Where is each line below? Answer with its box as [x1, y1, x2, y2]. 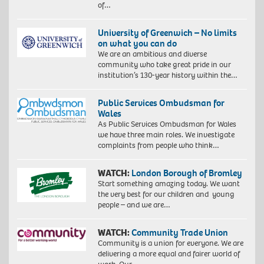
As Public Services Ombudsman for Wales [97, 118, 236, 130]
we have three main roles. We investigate [97, 128, 235, 140]
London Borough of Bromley [131, 166, 242, 179]
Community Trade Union [131, 226, 228, 239]
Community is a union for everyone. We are [97, 237, 243, 249]
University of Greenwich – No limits [97, 26, 237, 39]
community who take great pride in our [97, 58, 231, 70]
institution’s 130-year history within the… [97, 69, 237, 81]
